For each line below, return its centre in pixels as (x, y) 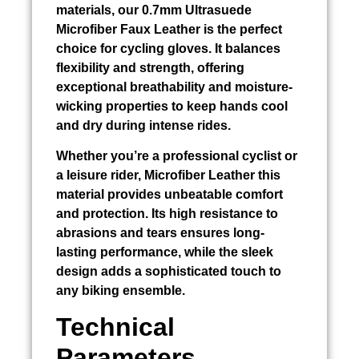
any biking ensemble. (121, 291)
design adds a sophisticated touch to (169, 272)
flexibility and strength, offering (150, 67)
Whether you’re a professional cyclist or (177, 156)
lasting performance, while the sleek (165, 252)
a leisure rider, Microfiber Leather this (168, 175)
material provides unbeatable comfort (169, 195)
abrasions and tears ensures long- (160, 233)
